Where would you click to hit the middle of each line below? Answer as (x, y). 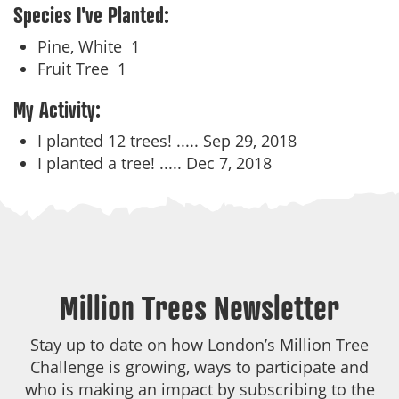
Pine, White (84, 46)
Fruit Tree (77, 69)
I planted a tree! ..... (112, 163)
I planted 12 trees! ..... (120, 141)
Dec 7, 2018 (229, 163)
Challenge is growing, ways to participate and (199, 367)
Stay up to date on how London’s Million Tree (199, 345)
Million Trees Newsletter (199, 307)
